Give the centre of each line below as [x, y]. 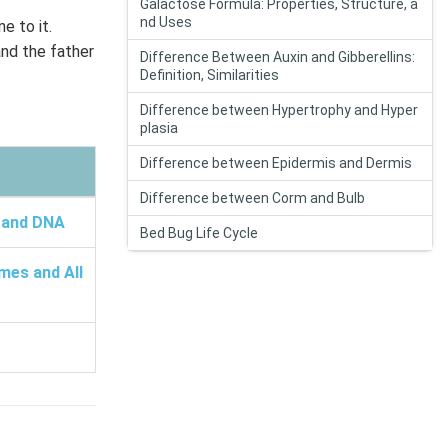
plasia [159, 128]
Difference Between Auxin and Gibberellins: [277, 57]
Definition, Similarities [209, 75]
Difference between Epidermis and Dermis [276, 163]
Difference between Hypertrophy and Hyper [279, 110]
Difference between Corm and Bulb [252, 198]
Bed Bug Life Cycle [199, 233]
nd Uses [166, 22]
